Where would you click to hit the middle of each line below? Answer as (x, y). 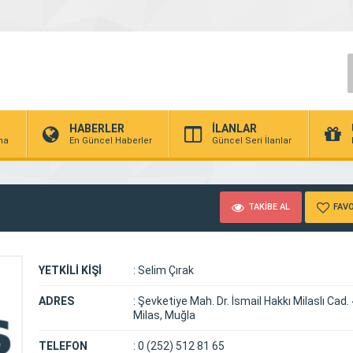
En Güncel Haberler (111, 141)
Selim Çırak (165, 270)
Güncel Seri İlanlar (252, 141)
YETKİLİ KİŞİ (70, 270)
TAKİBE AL (269, 206)
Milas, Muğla (164, 315)
